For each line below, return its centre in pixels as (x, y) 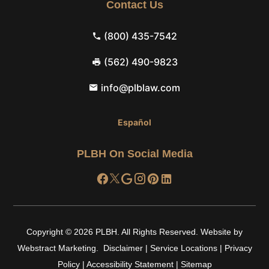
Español (134, 122)
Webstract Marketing (56, 248)
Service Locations (183, 248)
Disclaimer (123, 248)
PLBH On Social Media (134, 154)
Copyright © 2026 (61, 232)
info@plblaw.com (141, 88)
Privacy (238, 248)
